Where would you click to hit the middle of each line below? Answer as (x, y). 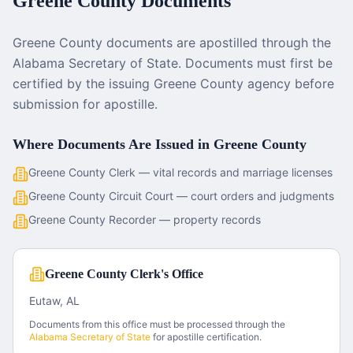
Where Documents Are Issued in (113, 144)
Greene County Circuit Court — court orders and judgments (181, 196)
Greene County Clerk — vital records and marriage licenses (180, 172)
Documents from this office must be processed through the (157, 324)
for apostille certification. (206, 337)
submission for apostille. (85, 104)
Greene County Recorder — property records (145, 219)
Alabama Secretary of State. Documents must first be (173, 63)
